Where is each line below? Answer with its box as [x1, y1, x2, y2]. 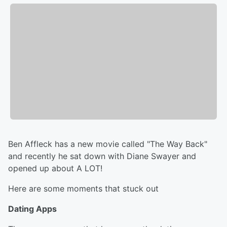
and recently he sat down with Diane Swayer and [8, 151, 196, 162]
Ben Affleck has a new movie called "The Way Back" [8, 139, 207, 149]
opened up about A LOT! [8, 163, 102, 174]
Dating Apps [8, 204, 57, 214]
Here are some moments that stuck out [8, 183, 159, 194]
